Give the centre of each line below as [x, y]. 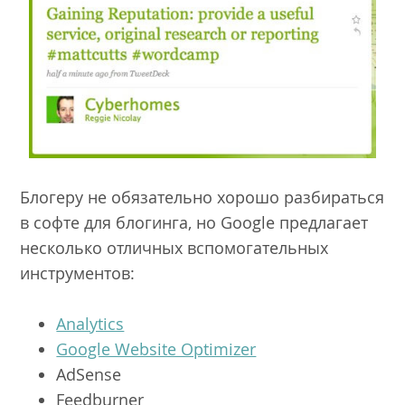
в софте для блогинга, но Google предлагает [194, 222]
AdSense [89, 375]
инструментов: [78, 273]
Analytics [90, 324]
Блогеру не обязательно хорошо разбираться [202, 197]
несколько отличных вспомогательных [174, 247]
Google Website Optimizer [156, 349]
